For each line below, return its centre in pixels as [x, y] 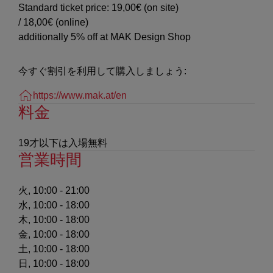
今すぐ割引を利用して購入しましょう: [102, 71]
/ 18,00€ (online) [53, 22]
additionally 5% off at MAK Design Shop [105, 37]
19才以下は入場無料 [63, 143]
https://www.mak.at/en [80, 95]
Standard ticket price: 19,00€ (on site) [98, 7]
